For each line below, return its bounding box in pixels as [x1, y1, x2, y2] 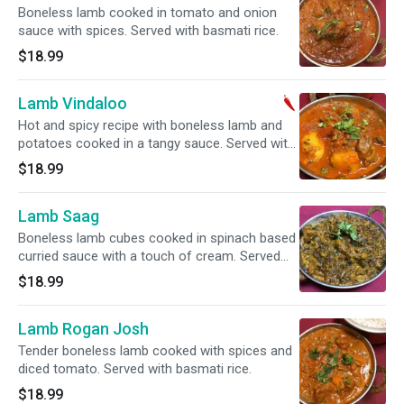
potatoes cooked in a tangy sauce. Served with [18, 135, 295, 151]
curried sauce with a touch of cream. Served [18, 248, 280, 264]
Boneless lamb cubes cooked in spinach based [18, 230, 296, 246]
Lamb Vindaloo [18, 94, 127, 113]
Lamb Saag [18, 207, 99, 225]
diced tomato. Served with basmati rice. [18, 361, 252, 377]
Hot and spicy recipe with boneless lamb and [18, 117, 282, 133]
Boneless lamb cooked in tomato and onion [18, 5, 277, 21]
